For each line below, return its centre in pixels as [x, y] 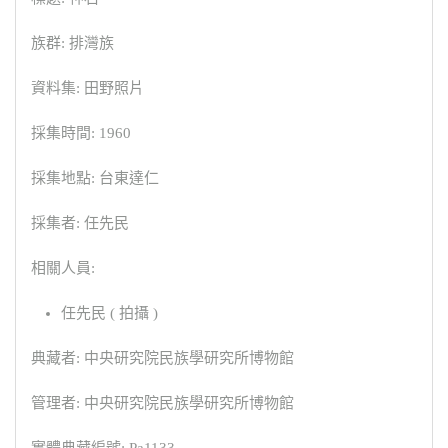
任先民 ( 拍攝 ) [109, 312]
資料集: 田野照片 [87, 87]
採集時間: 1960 [81, 132]
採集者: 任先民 [80, 222]
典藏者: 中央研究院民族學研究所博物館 [162, 357]
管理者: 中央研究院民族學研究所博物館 [162, 402]
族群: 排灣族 [72, 42]
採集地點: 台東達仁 [95, 177]
